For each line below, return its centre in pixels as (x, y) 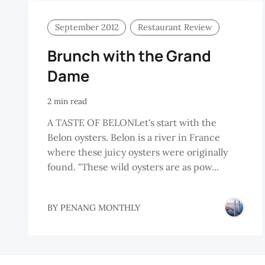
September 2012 (87, 28)
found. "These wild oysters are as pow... (133, 167)
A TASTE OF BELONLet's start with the (132, 123)
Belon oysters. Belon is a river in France (134, 138)
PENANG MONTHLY (100, 207)
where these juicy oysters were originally (138, 152)
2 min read (67, 101)
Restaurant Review (175, 28)
